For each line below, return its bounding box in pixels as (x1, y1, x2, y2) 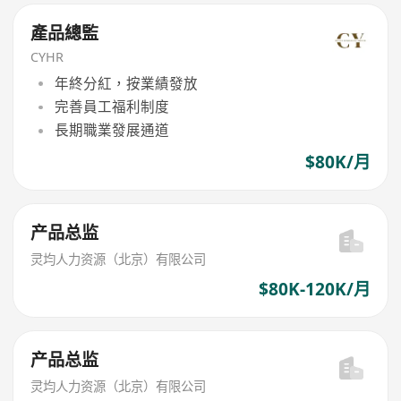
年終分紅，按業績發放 (54, 73, 198, 93)
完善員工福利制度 (54, 97, 169, 117)
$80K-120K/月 (258, 277, 371, 301)
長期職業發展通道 (54, 120, 169, 141)
